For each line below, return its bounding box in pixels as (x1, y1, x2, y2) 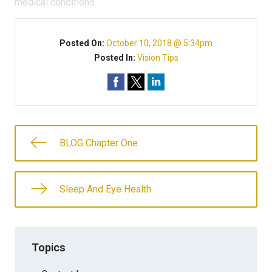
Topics (32, 240, 66, 254)
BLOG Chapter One (59, 137, 138, 149)
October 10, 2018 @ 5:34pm (106, 38, 212, 48)
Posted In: (93, 53, 137, 63)
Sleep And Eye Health (59, 183, 151, 195)
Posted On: (59, 38, 106, 48)
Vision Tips (137, 53, 178, 63)
